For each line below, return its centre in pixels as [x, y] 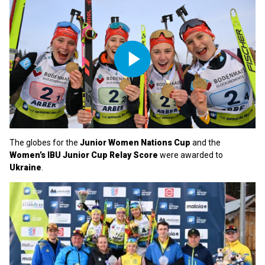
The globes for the [45, 142]
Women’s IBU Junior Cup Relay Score [84, 155]
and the [206, 142]
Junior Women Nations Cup [135, 142]
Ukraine [25, 167]
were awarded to [190, 155]
